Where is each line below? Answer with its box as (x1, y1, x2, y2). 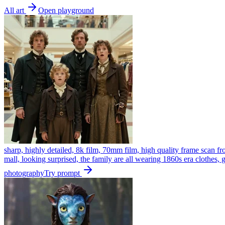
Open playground (38, 6, 94, 15)
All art (4, 6, 26, 15)
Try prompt (44, 168, 82, 177)
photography (4, 168, 44, 177)
